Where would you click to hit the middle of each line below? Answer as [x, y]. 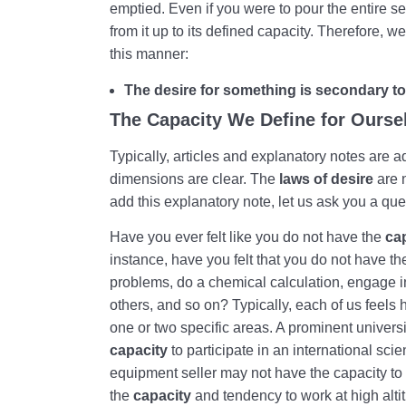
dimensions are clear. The [195, 179]
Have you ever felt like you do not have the [248, 237]
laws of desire [327, 179]
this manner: [150, 54]
